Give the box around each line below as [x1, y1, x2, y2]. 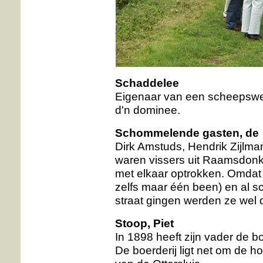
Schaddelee [115, 76, 179, 89]
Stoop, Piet [115, 217, 174, 230]
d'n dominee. [115, 103, 180, 116]
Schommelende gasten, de [115, 126, 259, 139]
